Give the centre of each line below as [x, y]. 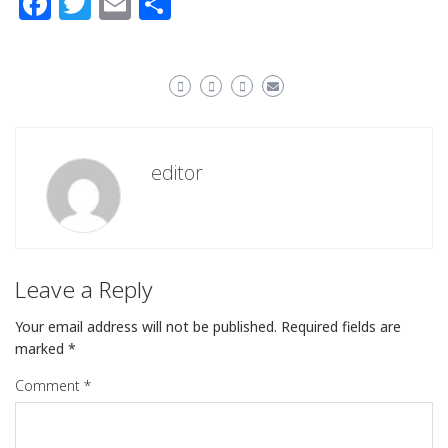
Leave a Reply [84, 290]
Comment [49, 386]
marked [41, 349]
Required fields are [341, 327]
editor [177, 173]
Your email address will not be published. [146, 327]
